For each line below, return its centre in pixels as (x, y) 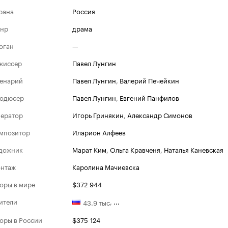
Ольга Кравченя (135, 149)
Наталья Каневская (194, 149)
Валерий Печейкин (149, 80)
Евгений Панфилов (149, 97)
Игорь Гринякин (98, 115)
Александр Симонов (160, 115)
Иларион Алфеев (99, 132)
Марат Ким (89, 149)
